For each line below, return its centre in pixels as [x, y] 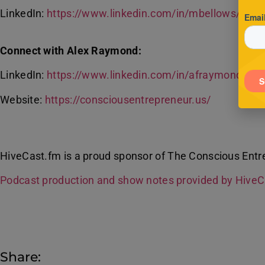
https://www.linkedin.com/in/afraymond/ [147, 75]
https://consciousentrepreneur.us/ [128, 99]
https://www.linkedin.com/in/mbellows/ [144, 14]
